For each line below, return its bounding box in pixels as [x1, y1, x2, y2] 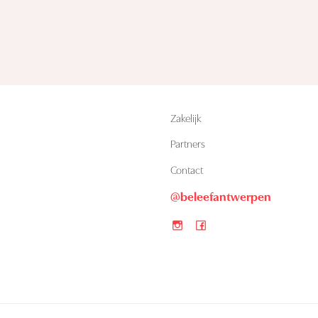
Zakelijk [170, 114, 202, 125]
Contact [170, 165, 203, 177]
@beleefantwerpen [170, 191, 271, 204]
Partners [170, 140, 205, 151]
